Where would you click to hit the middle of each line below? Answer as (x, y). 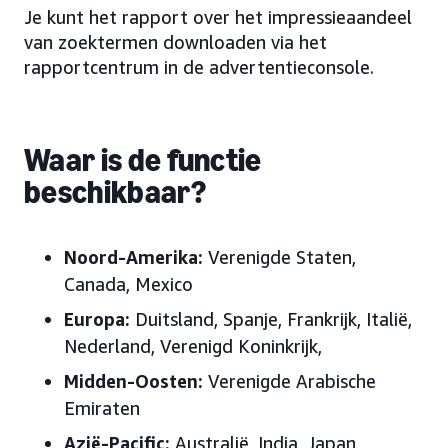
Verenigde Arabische (289, 381)
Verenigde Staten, (282, 257)
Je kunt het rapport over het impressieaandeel (218, 17)
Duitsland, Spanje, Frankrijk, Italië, (273, 319)
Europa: (97, 319)
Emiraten (102, 408)
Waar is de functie (143, 160)
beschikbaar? (115, 192)
